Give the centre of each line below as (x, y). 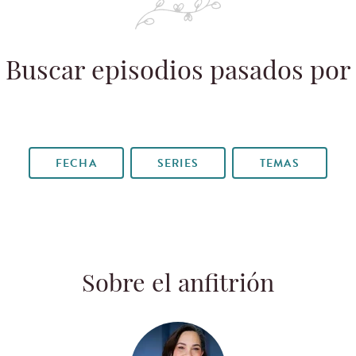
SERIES (178, 163)
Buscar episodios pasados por (178, 73)
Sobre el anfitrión (178, 286)
